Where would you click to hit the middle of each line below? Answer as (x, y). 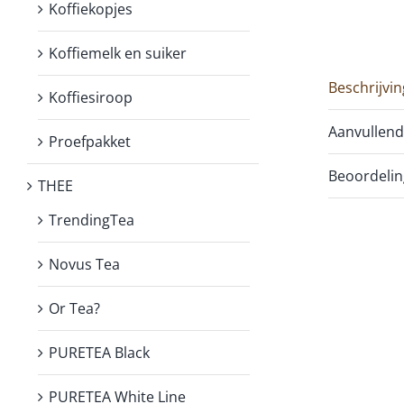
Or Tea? (74, 308)
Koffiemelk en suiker (118, 53)
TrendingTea (92, 220)
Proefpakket (90, 141)
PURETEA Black (99, 352)
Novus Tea (84, 264)
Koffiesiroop (91, 97)
